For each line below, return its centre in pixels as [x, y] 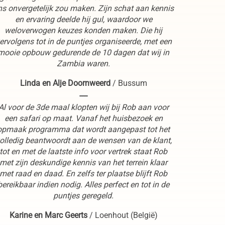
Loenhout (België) [126, 215]
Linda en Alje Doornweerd [65, 83]
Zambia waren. [83, 63]
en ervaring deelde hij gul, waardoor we [83, 19]
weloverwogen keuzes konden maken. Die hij [83, 30]
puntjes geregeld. [83, 195]
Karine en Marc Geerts [48, 215]
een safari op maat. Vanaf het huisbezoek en [83, 118]
